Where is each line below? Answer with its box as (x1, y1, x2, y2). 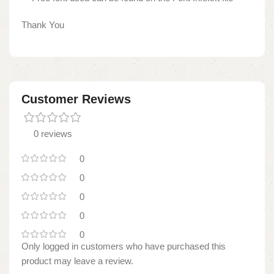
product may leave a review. (21, 255, 133, 266)
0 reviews (34, 128, 72, 139)
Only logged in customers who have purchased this (21, 240, 226, 251)
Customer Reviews (21, 92, 131, 106)
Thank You (21, 19, 64, 30)
